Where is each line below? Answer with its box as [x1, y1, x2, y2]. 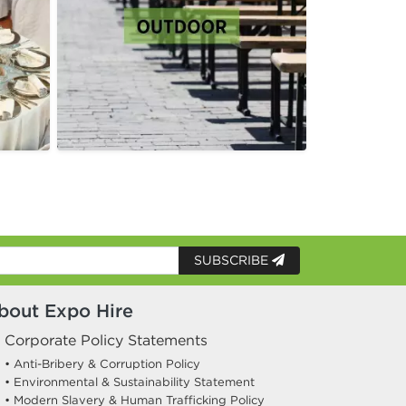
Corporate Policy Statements [5, 331, 208, 349]
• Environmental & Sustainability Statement [5, 374, 255, 390]
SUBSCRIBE [194, 252, 272, 268]
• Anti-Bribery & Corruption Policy [5, 356, 200, 372]
